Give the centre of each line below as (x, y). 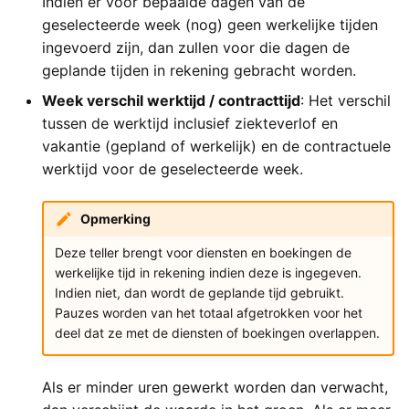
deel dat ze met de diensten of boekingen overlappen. (217, 333)
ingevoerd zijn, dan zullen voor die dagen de (196, 47)
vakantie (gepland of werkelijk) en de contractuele (216, 146)
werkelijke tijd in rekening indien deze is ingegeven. (208, 273)
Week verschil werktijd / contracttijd (171, 100)
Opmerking (115, 219)
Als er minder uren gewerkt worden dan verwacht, (215, 387)
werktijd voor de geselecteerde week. (173, 169)
